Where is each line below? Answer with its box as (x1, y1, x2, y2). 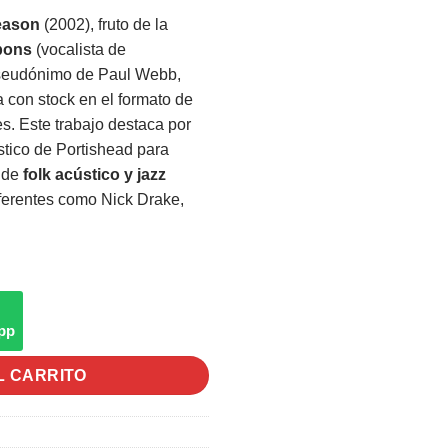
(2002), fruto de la (40, 15, 168, 33)
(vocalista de (32, 40, 126, 58)
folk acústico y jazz (23, 165, 166, 183)
